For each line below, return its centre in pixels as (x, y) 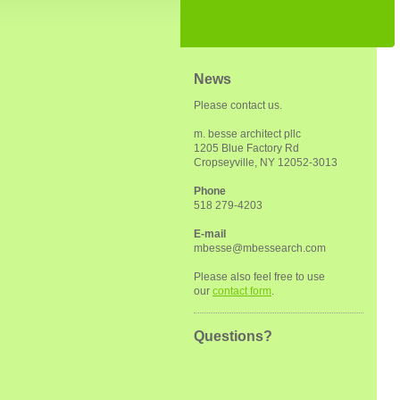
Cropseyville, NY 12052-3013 (266, 162)
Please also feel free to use (259, 277)
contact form (242, 291)
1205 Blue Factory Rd (246, 148)
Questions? (233, 336)
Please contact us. (238, 105)
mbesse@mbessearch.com (260, 248)
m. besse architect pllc (247, 134)
